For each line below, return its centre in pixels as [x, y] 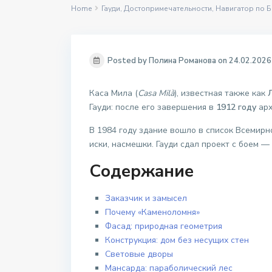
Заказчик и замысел [146, 199]
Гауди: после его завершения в [153, 107]
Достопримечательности [168, 9]
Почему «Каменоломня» [152, 212]
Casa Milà [156, 93]
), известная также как [221, 93]
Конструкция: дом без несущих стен [177, 240]
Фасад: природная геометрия [164, 226]
